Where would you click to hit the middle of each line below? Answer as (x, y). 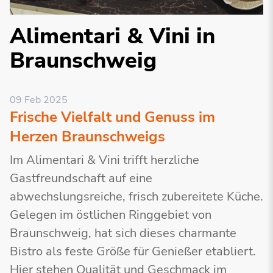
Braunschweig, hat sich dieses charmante (123, 233)
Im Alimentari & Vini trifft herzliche (105, 160)
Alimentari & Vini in (112, 36)
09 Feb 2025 (39, 100)
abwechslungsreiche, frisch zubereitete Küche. (136, 197)
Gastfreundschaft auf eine (81, 178)
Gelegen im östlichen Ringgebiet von (111, 215)
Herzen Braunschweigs (87, 136)
